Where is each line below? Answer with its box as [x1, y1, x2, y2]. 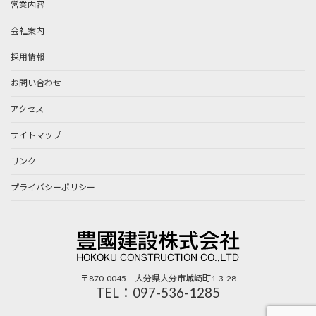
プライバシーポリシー [11, 182, 95, 193]
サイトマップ [11, 130, 61, 141]
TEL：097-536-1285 [96, 285, 220, 301]
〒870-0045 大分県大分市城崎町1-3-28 [80, 273, 236, 284]
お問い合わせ [11, 78, 61, 89]
